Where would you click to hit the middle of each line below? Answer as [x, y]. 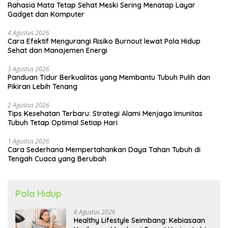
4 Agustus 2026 [28, 33]
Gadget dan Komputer [46, 14]
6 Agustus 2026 [95, 212]
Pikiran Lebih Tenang [42, 86]
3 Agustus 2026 [28, 69]
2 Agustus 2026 [28, 105]
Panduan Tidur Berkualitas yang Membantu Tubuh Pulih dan [109, 77]
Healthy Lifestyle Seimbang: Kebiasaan [139, 220]
